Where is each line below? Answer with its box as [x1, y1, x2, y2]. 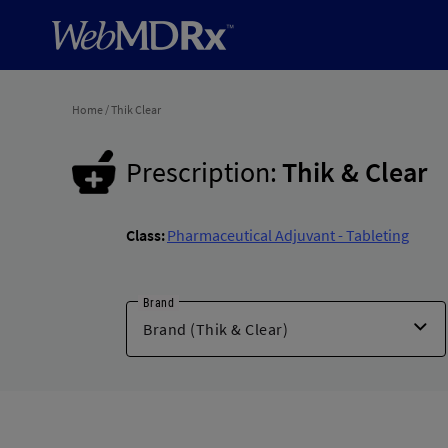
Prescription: [126, 154, 277, 190]
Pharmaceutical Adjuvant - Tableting [167, 225, 409, 245]
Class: [126, 225, 165, 245]
